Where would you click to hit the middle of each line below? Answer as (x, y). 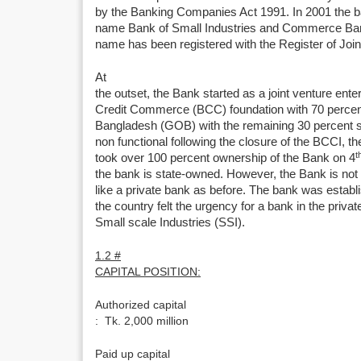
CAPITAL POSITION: (148, 272)
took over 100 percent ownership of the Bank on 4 (225, 158)
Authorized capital (141, 305)
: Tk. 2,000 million (142, 321)
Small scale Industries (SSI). (170, 222)
